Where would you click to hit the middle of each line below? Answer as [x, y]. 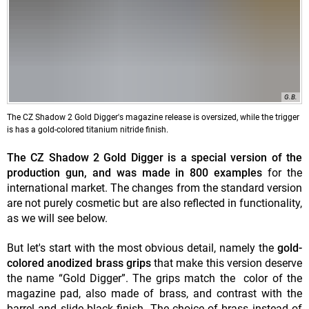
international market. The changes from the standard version [154, 188]
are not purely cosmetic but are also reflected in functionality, [154, 203]
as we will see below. [57, 219]
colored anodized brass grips [79, 263]
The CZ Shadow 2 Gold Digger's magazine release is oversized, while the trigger [153, 118]
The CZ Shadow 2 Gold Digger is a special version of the [154, 158]
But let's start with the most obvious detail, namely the [142, 248]
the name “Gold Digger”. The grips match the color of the [154, 279]
